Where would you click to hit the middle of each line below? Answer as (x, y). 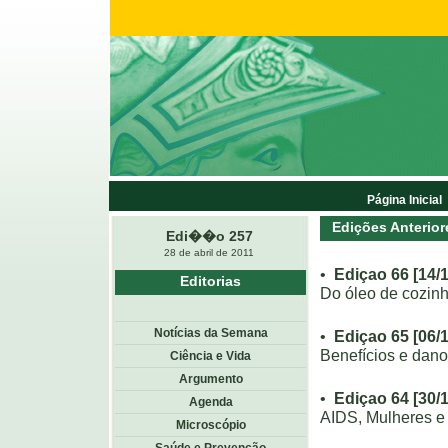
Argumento (210, 379)
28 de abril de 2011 (209, 252)
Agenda (210, 402)
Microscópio (210, 425)
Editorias (210, 281)
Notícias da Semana (210, 333)
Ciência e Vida (210, 356)
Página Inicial (404, 200)
